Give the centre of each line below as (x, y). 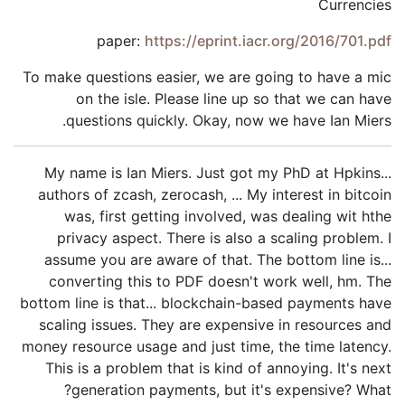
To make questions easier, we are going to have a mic (207, 77)
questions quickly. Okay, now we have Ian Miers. (229, 120)
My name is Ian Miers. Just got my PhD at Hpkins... (218, 173)
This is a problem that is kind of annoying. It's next (218, 368)
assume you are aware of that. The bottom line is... (218, 259)
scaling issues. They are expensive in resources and (215, 325)
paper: (121, 41)
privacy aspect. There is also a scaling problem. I (224, 238)
